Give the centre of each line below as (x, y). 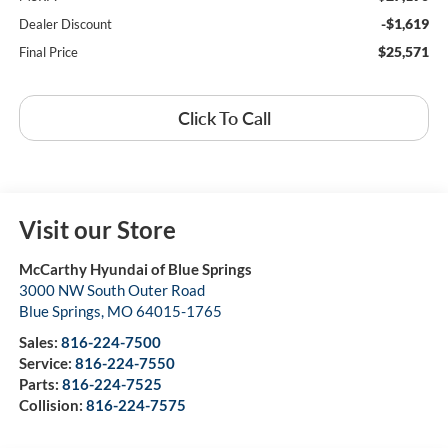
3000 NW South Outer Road (111, 290)
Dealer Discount (65, 23)
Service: (46, 363)
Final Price (48, 51)
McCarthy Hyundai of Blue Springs (135, 269)
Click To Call (224, 117)
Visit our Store (97, 230)
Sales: (39, 342)
